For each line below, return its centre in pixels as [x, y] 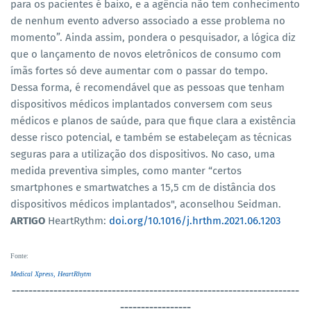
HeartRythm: [77, 221]
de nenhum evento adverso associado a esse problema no [148, 21]
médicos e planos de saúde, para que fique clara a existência [153, 121]
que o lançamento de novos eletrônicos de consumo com [146, 54]
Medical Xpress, [34, 274]
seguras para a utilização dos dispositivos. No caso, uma [143, 154]
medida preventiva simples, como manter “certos [126, 171]
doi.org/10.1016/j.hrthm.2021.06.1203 [195, 221]
